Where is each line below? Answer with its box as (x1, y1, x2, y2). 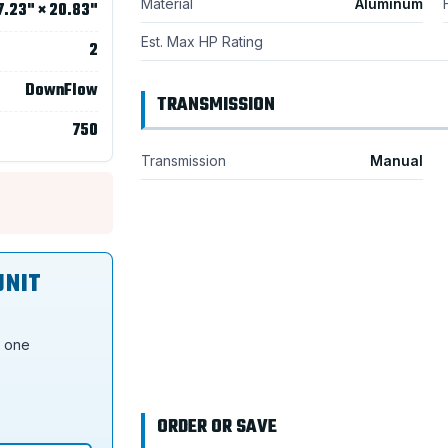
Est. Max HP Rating (140, 33, 263, 50)
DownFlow (24, 78, 98, 103)
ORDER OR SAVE (156, 412, 277, 442)
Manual (369, 152, 423, 169)
